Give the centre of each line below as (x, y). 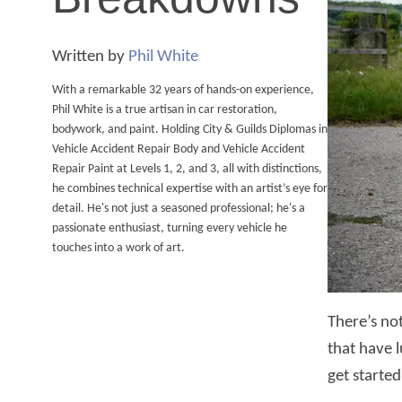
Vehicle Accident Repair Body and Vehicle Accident (178, 150)
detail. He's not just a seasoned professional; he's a (178, 209)
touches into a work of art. (118, 249)
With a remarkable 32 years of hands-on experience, (183, 91)
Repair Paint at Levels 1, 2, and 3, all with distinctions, (187, 170)
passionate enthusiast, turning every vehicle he (169, 229)
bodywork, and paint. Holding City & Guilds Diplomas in (189, 130)
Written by (90, 57)
